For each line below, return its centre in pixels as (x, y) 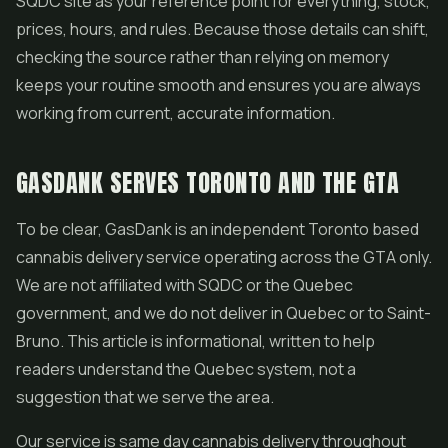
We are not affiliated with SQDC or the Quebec (184, 285)
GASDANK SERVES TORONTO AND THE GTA (208, 183)
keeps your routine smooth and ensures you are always (218, 85)
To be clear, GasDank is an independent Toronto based (217, 229)
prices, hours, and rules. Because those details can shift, (222, 29)
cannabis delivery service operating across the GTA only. (224, 257)
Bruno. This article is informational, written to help (195, 341)
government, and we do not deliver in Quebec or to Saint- (223, 313)
